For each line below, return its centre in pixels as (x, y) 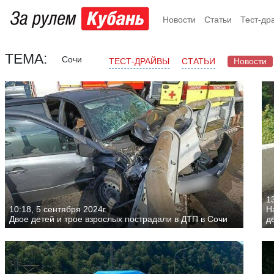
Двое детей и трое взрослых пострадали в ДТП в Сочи (118, 219)
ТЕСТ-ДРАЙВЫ (139, 61)
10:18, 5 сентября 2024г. (58, 209)
